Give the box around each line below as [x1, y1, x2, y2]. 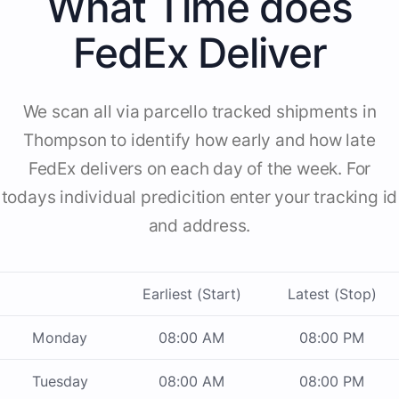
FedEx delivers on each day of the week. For [28, 159, 371, 180]
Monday [32, 329, 87, 347]
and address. [148, 216, 251, 237]
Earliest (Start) [142, 285, 241, 304]
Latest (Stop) [287, 285, 377, 304]
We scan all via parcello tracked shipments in [22, 102, 377, 123]
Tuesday [31, 372, 88, 391]
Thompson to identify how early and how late [23, 130, 376, 151]
